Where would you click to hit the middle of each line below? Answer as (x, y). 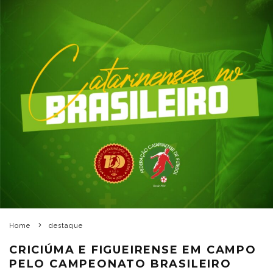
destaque (66, 225)
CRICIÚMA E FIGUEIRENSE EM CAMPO (133, 250)
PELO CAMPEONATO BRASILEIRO (120, 264)
